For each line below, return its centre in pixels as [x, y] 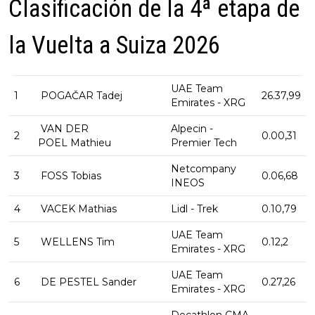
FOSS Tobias [70, 176]
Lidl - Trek [194, 209]
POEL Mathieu [75, 143]
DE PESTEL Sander [87, 282]
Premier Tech [204, 143]
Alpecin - [192, 129]
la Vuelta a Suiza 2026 [114, 46]
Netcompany [204, 169]
